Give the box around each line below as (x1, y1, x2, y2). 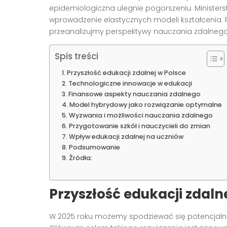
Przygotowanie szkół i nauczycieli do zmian (68, 121, 210, 130)
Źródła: (68, 153, 92, 162)
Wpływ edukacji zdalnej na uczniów (68, 132, 183, 141)
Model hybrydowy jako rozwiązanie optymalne (69, 100, 222, 109)
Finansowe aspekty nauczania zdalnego (68, 89, 201, 98)
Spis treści (55, 50, 98, 63)
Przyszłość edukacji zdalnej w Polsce (66, 68, 186, 77)
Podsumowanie (68, 142, 120, 152)
